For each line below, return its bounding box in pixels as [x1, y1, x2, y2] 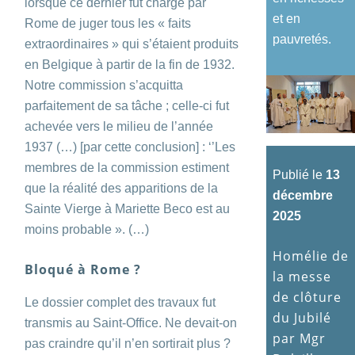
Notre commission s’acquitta [25, 78, 183, 92]
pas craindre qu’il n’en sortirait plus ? [25, 336, 231, 350]
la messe [273, 267, 331, 285]
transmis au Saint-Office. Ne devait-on [25, 315, 237, 330]
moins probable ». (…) [25, 222, 149, 236]
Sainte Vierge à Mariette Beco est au [25, 201, 230, 216]
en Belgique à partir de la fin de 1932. [25, 57, 235, 71]
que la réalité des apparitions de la [25, 181, 218, 195]
